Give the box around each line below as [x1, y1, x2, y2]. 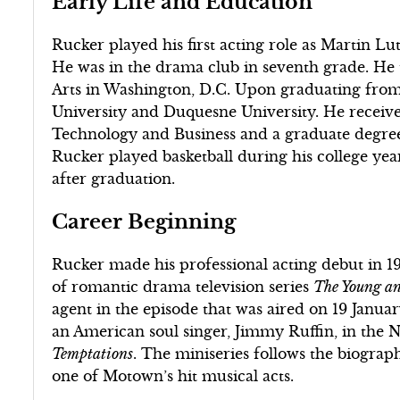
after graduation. [52, 169, 180, 187]
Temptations [52, 344, 134, 362]
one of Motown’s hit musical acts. [52, 366, 295, 385]
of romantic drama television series [52, 277, 314, 296]
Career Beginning [52, 208, 237, 234]
